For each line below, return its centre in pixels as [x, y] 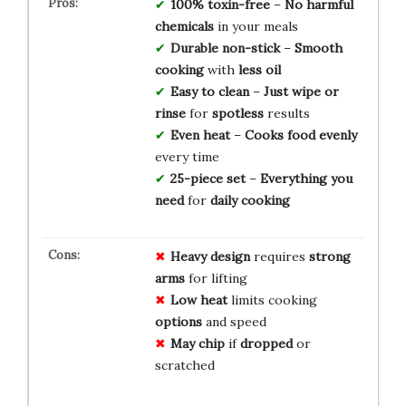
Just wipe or [301, 91]
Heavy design [210, 256]
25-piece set [208, 178]
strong [329, 256]
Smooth [318, 48]
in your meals [256, 26]
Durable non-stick [225, 48]
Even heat [200, 135]
